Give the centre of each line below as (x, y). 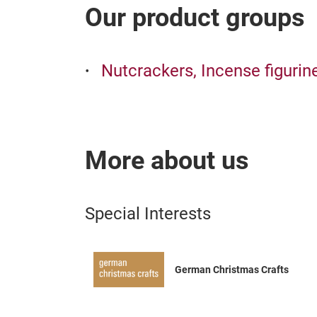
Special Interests (148, 214)
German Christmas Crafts (232, 270)
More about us (167, 161)
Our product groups (195, 18)
